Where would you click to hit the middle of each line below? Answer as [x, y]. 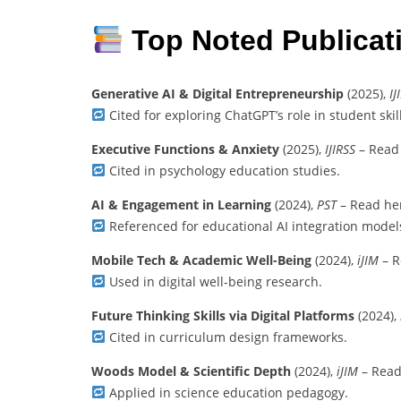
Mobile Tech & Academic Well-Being [201, 260]
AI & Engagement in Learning [181, 204]
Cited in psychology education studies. [222, 170]
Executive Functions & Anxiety [185, 149]
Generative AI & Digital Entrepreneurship [218, 93]
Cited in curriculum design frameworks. [226, 337]
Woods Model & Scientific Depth [191, 371]
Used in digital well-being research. [213, 281]
